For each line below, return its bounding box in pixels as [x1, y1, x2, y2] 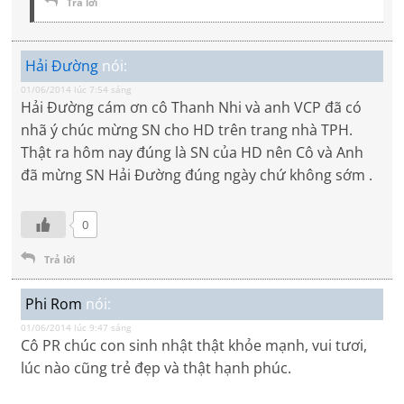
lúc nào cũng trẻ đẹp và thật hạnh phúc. [21, 358, 292, 379]
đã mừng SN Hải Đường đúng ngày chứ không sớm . [21, 165, 373, 186]
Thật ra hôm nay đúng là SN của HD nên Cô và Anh [21, 142, 364, 163]
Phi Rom [25, 294, 83, 315]
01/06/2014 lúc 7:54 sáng [21, 83, 132, 96]
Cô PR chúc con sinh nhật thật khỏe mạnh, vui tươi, [21, 335, 368, 356]
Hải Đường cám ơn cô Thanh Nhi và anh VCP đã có [21, 97, 363, 118]
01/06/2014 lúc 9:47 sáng [21, 321, 132, 335]
